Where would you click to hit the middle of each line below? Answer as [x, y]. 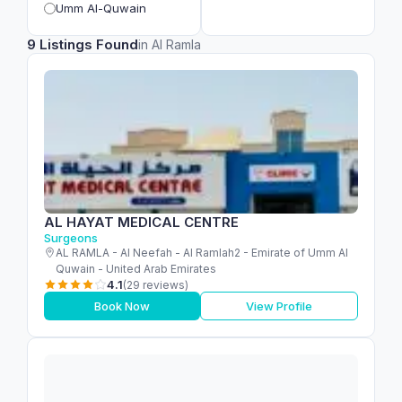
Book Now [122, 306]
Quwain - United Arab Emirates [136, 269]
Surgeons [71, 238]
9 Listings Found [83, 44]
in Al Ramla [170, 44]
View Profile [279, 306]
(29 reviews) [156, 284]
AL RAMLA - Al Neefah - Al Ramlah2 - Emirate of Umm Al [202, 253]
